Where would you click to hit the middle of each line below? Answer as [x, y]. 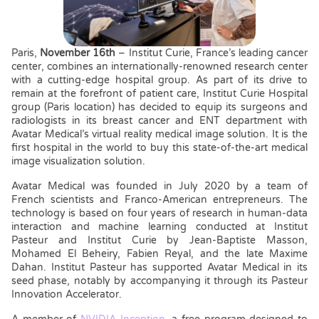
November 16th [77, 53]
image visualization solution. [78, 162]
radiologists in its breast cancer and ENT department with [159, 121]
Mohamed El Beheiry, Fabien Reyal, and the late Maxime [159, 254]
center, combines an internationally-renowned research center [159, 67]
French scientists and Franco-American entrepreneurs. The [159, 200]
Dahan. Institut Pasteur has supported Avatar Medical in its [159, 268]
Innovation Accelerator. [67, 295]
